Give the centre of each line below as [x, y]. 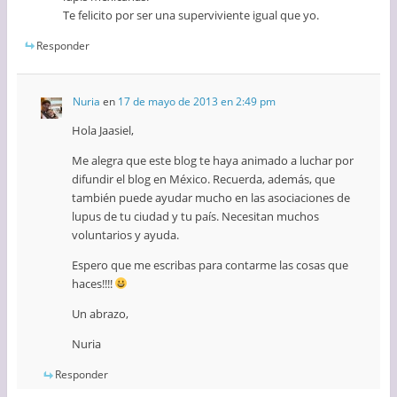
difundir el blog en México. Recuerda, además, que [203, 179]
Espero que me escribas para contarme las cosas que [210, 265]
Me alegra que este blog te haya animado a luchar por [212, 160]
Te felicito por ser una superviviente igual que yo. [191, 15]
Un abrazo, [100, 313]
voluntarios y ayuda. [125, 234]
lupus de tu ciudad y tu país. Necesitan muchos [195, 216]
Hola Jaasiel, [102, 130]
